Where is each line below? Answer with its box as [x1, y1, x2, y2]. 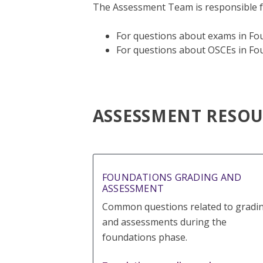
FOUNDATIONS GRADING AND [102, 171, 242, 184]
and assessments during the [102, 215, 227, 229]
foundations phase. [102, 231, 187, 244]
